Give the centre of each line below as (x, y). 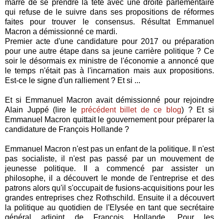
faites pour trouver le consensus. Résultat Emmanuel (109, 22)
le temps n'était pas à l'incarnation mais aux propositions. (109, 70)
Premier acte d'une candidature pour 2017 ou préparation (109, 41)
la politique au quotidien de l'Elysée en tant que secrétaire (109, 207)
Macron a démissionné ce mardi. (62, 31)
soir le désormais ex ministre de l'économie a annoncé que (109, 61)
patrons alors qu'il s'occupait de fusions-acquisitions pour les (109, 188)
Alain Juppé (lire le (43, 109)
